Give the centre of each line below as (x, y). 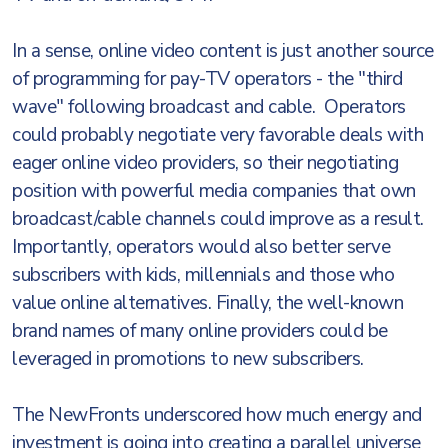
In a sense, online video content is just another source (223, 51)
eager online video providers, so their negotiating (205, 163)
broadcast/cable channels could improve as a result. (218, 219)
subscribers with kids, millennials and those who (203, 275)
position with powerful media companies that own (214, 191)
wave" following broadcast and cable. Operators (209, 107)
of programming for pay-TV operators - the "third (207, 79)
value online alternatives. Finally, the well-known (207, 303)
